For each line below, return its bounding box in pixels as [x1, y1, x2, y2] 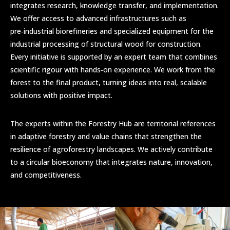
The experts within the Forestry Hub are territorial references [10, 119, 216, 129]
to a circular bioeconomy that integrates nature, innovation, [10, 157, 213, 167]
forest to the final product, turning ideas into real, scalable [10, 78, 207, 88]
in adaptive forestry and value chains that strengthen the [10, 131, 202, 142]
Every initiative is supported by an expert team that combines [10, 52, 217, 62]
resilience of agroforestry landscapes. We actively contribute [10, 144, 213, 155]
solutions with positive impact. [10, 90, 112, 101]
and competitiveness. [10, 170, 82, 180]
